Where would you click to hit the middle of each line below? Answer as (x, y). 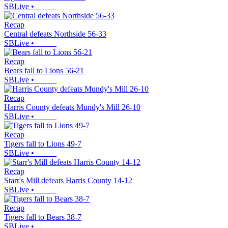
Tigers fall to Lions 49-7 (43, 144)
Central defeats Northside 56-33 (55, 34)
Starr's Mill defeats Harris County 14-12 (68, 181)
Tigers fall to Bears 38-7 (43, 217)
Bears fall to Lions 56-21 (44, 71)
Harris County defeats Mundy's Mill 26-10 (72, 107)
